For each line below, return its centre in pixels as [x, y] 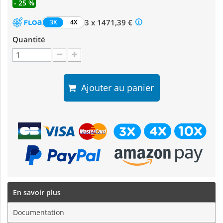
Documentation [39, 213]
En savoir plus [37, 193]
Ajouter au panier [115, 88]
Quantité [29, 40]
